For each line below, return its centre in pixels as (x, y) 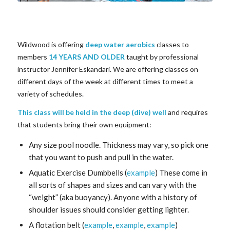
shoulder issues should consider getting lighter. (109, 209)
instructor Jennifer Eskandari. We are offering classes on (108, 69)
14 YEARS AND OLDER (87, 57)
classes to (172, 45)
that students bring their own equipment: (84, 124)
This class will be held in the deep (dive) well (92, 112)
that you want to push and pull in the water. (101, 157)
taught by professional (161, 57)
